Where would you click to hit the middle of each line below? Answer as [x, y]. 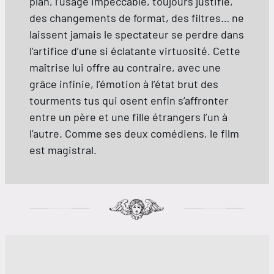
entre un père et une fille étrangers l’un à [128, 117]
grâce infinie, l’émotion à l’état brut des [124, 83]
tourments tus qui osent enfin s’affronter [129, 100]
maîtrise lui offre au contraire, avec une [125, 67]
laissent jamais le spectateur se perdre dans [137, 34]
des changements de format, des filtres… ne [137, 17]
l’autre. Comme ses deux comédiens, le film [134, 133]
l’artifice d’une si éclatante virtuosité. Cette [135, 50]
